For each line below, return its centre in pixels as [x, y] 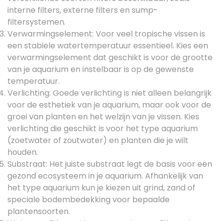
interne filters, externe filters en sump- [83, 10]
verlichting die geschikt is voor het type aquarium [103, 128]
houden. [23, 152]
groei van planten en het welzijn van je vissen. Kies [103, 116]
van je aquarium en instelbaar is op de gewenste [101, 69]
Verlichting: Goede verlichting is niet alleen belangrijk [110, 93]
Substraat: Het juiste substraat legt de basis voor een [110, 164]
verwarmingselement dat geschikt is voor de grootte [110, 57]
